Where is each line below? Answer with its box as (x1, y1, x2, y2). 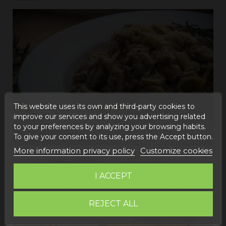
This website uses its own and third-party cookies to (13, 101, 195, 111)
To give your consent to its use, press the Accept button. (13, 132, 213, 141)
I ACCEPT (94, 171, 132, 181)
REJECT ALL (88, 198, 138, 208)
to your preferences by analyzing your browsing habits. (13, 122, 206, 131)
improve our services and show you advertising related (13, 111, 205, 121)
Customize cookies (140, 145, 212, 155)
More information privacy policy (13, 145, 135, 155)
